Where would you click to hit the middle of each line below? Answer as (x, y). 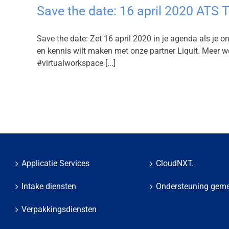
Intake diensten (49, 186)
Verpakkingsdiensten (59, 209)
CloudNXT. (175, 163)
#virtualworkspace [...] (76, 63)
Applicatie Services (55, 163)
